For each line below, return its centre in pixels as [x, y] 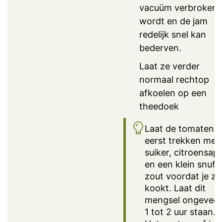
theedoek [159, 106]
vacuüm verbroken [178, 7]
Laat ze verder [169, 66]
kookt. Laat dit [175, 188]
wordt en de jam [173, 21]
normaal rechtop [174, 79]
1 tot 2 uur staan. [180, 212]
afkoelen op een [173, 93]
